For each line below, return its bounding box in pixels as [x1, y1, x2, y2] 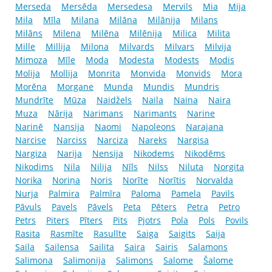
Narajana [186, 121, 223, 133]
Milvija [205, 41, 231, 53]
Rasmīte [50, 228, 83, 240]
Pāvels [87, 201, 113, 213]
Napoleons [132, 121, 175, 133]
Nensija [92, 148, 123, 160]
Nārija [48, 107, 73, 120]
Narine [187, 107, 215, 120]
